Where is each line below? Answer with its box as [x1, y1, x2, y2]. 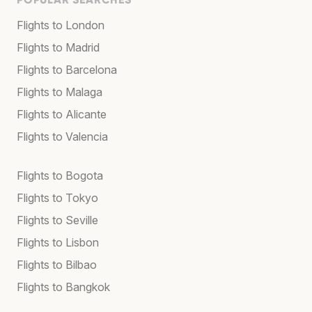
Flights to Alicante [17, 107, 107, 121]
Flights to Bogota [17, 168, 103, 182]
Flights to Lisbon [17, 235, 99, 249]
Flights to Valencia [17, 129, 108, 143]
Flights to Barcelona [17, 62, 117, 77]
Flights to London [17, 17, 104, 32]
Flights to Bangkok [17, 279, 110, 294]
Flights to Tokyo [17, 190, 98, 205]
